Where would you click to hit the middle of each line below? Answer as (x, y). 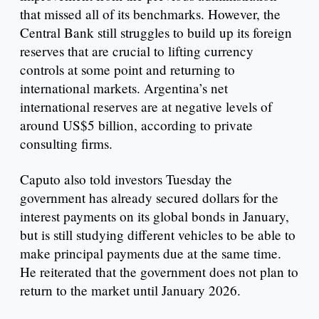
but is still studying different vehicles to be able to (158, 235)
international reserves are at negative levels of (146, 107)
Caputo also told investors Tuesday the (126, 179)
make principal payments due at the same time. (151, 253)
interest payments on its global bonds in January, (155, 216)
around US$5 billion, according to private (136, 125)
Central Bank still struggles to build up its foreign (156, 33)
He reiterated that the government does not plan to (159, 272)
